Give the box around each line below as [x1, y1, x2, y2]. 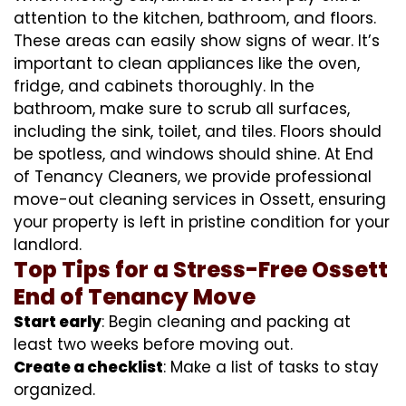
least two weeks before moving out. [14, 333, 293, 355]
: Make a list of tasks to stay [163, 355, 379, 378]
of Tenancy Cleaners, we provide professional [14, 165, 372, 188]
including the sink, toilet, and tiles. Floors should [14, 120, 382, 142]
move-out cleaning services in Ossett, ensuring [14, 188, 386, 210]
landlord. [14, 233, 82, 256]
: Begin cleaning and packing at [101, 310, 351, 333]
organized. [14, 378, 95, 401]
